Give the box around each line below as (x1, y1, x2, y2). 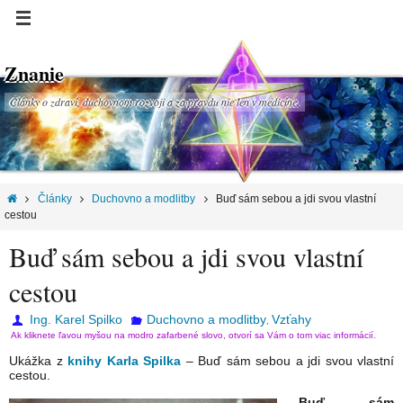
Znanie (4, 58, 64, 88)
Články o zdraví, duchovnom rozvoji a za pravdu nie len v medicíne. (10, 94, 300, 109)
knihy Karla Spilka (67, 354, 181, 369)
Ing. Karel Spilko (30, 312, 123, 327)
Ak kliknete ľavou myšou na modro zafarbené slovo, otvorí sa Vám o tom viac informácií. (11, 330, 376, 341)
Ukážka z (9, 354, 67, 369)
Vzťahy (271, 312, 311, 327)
